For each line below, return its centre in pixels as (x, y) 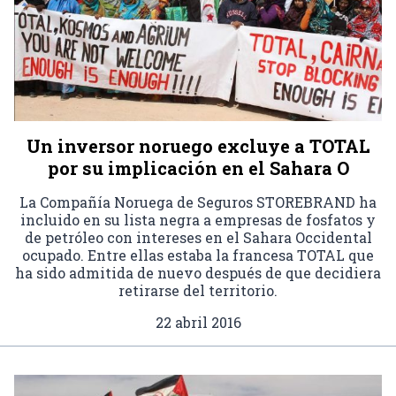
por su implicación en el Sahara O (198, 168)
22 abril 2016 (198, 322)
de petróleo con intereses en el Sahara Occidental (198, 237)
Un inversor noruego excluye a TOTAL (198, 145)
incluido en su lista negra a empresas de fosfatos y (198, 219)
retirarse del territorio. (198, 290)
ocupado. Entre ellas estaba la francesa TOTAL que (198, 255)
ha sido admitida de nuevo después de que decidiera (198, 272)
